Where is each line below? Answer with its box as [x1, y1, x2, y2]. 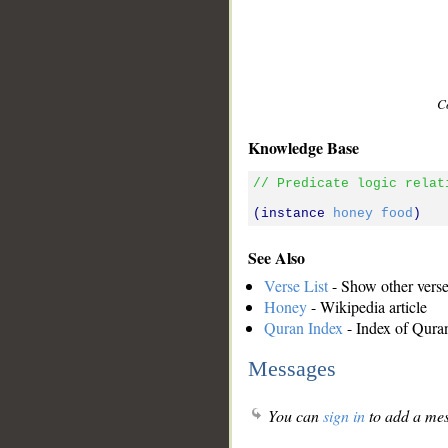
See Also [248, 246, 305, 270]
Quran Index [264, 316, 343, 338]
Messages [248, 356, 336, 382]
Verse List [264, 274, 328, 296]
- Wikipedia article [307, 295, 427, 317]
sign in [323, 404, 365, 426]
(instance [253, 205, 333, 221]
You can [264, 404, 323, 426]
